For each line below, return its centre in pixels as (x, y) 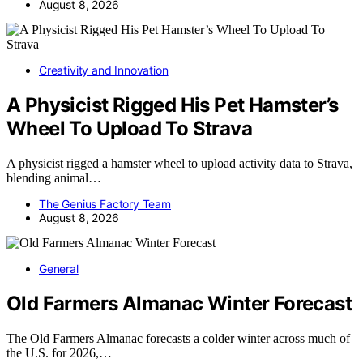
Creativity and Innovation (104, 70)
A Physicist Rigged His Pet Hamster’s (173, 105)
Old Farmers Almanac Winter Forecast (179, 303)
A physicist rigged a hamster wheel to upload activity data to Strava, (179, 163)
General (59, 268)
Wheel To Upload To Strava (129, 128)
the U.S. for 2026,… (59, 352)
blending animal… (54, 177)
